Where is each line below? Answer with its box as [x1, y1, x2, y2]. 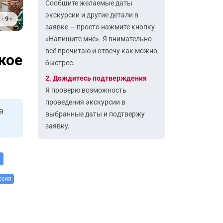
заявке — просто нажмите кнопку [45, 23, 155, 31]
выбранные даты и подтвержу [45, 110, 145, 118]
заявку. [45, 122, 70, 130]
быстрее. [45, 59, 75, 67]
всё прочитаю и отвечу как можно [45, 47, 157, 55]
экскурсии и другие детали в [45, 11, 138, 19]
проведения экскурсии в [45, 98, 125, 106]
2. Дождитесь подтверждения [45, 74, 147, 82]
